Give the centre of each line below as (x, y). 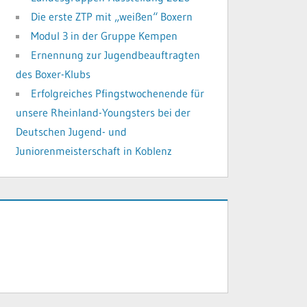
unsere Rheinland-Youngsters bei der (103, 112)
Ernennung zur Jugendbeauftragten (116, 54)
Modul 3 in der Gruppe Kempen (105, 35)
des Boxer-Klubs (53, 74)
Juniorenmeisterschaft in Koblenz (94, 150)
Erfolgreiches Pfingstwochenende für (118, 93)
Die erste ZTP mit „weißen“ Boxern (112, 16)
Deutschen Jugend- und (72, 131)
